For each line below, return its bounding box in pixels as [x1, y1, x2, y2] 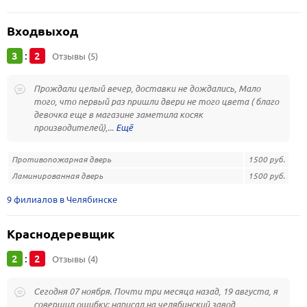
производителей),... [34, 122, 116, 133]
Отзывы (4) [52, 254, 98, 265]
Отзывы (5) [52, 51, 98, 62]
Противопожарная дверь [12, 154, 111, 164]
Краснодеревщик [7, 227, 115, 241]
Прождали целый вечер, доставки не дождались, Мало [34, 83, 260, 94]
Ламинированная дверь [12, 171, 103, 181]
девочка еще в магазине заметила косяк [34, 109, 203, 120]
